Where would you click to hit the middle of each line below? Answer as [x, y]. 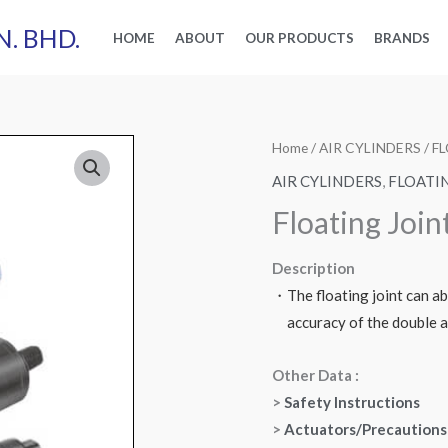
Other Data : [315, 375]
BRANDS [402, 38]
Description [313, 267]
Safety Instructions [352, 402]
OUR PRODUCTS [299, 38]
